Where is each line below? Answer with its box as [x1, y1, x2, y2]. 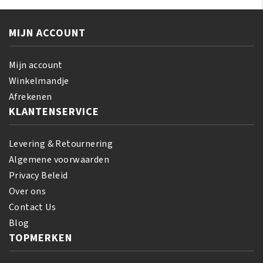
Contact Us [9, 201, 56, 214]
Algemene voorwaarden [9, 153, 109, 166]
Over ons [9, 185, 46, 198]
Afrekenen [9, 90, 52, 103]
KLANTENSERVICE [9, 104, 99, 119]
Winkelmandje [9, 75, 69, 87]
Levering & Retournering [9, 137, 113, 150]
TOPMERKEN [9, 231, 72, 245]
